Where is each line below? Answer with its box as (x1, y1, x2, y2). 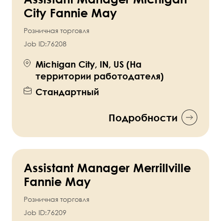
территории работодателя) (36, 71, 164, 82)
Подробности (109, 111, 178, 124)
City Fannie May (24, 5, 117, 20)
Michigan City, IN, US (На (36, 59, 142, 70)
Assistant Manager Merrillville (24, 160, 191, 175)
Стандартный (36, 86, 99, 98)
